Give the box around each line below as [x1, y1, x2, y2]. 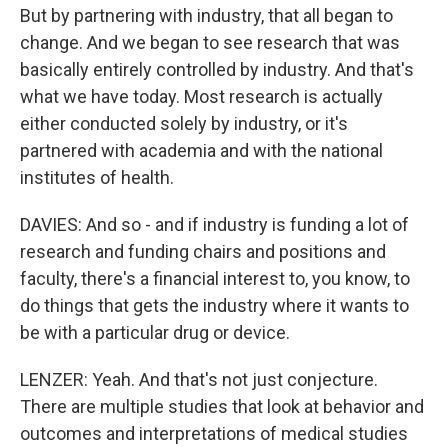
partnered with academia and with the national [20, 140, 383, 161]
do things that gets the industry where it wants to [20, 295, 409, 316]
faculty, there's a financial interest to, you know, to [20, 268, 410, 289]
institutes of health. [20, 167, 174, 188]
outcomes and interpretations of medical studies [20, 423, 408, 444]
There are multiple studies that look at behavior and [20, 396, 424, 417]
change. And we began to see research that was [20, 32, 400, 53]
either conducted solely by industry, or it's [20, 113, 348, 134]
